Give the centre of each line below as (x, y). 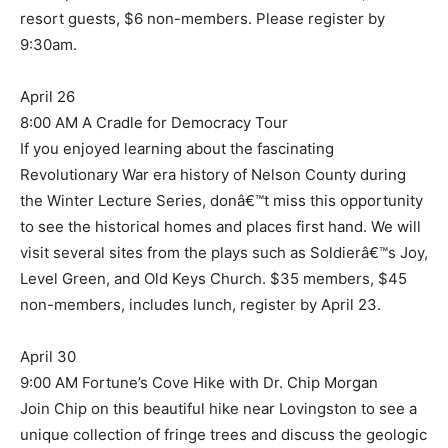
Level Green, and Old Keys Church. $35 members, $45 (213, 279)
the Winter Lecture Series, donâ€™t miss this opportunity (221, 201)
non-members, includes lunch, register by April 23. (200, 305)
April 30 (48, 357)
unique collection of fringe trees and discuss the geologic (223, 435)
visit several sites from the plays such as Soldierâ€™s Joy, (224, 253)
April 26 (47, 97)
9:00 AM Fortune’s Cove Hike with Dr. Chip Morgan (199, 383)
